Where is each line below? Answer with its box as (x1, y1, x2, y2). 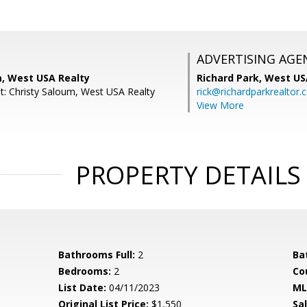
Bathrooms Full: (58, 248, 136, 261)
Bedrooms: (58, 265, 112, 278)
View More (197, 99, 244, 112)
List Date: (58, 281, 107, 294)
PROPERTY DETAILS (75, 158, 301, 192)
